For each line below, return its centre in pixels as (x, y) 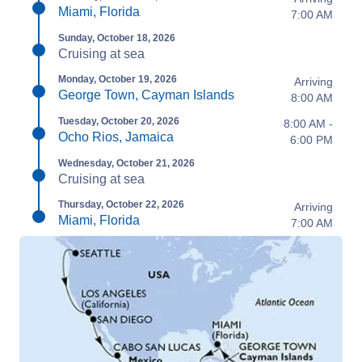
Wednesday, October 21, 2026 (126, 163)
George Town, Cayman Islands (146, 95)
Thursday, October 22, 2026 (121, 204)
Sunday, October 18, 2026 (117, 38)
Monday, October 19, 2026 (118, 79)
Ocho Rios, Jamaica (116, 137)
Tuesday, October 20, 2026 (119, 121)
